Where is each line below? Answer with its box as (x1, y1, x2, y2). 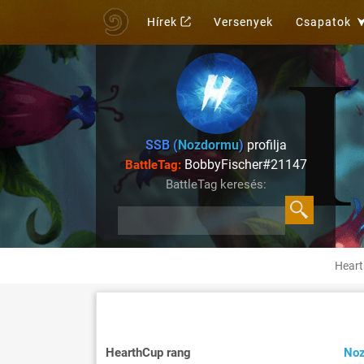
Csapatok (296, 15, 351, 28)
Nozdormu (177, 137, 239, 153)
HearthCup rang (106, 345, 191, 360)
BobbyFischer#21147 (180, 157, 307, 172)
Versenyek (214, 15, 273, 28)
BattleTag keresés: (165, 177, 266, 192)
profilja (243, 137, 287, 153)
